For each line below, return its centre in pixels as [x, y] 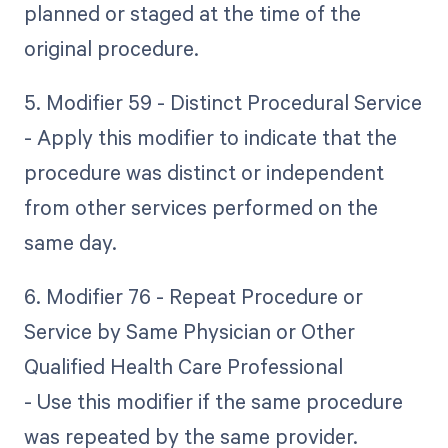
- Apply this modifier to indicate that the [210, 137]
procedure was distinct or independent [203, 172]
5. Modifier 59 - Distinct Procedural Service [222, 102]
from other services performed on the [200, 207]
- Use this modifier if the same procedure [213, 401]
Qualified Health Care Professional [183, 366]
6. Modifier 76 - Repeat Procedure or [193, 296]
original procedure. [111, 48]
